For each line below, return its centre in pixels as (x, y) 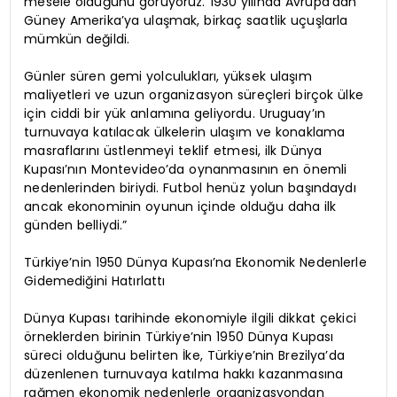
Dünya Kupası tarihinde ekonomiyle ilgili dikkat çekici (190, 318)
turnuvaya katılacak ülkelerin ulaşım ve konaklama (185, 132)
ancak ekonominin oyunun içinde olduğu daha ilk (180, 206)
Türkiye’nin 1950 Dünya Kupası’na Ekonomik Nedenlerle (195, 262)
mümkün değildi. (77, 39)
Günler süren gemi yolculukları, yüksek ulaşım (168, 76)
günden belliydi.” (76, 225)
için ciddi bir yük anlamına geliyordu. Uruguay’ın (175, 113)
